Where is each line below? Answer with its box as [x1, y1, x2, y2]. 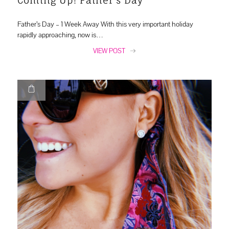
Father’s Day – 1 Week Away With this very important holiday [17, 19, 193, 29]
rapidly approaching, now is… [17, 30, 103, 39]
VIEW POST [93, 46, 126, 55]
